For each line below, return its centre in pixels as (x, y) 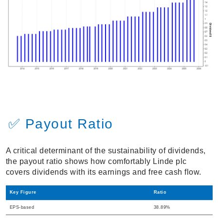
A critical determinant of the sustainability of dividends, (106, 151)
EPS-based (22, 208)
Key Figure (23, 192)
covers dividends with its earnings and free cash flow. (103, 172)
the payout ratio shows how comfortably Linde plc (96, 162)
